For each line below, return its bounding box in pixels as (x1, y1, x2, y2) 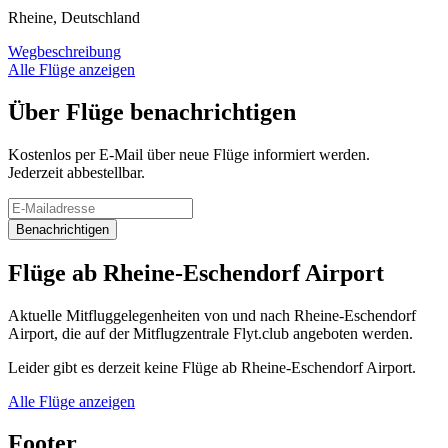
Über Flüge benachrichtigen (8, 98, 296, 125)
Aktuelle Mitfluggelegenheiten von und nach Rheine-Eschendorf (8, 306, 416, 324)
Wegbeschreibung (8, 42, 121, 60)
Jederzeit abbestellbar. (8, 163, 145, 181)
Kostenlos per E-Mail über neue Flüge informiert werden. (8, 145, 370, 163)
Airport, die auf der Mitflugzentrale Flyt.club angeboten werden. (8, 324, 413, 342)
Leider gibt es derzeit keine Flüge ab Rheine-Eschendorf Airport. (8, 358, 416, 376)
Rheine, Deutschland (8, 8, 140, 26)
